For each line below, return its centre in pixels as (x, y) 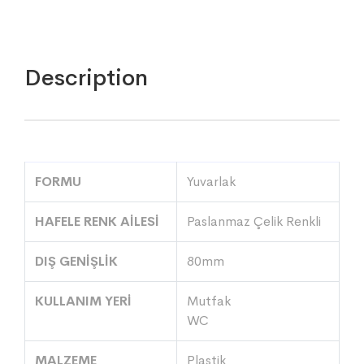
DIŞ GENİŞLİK (76, 261)
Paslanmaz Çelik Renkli (254, 221)
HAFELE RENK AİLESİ (97, 221)
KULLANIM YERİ (83, 301)
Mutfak (209, 301)
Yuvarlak (211, 182)
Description (86, 78)
